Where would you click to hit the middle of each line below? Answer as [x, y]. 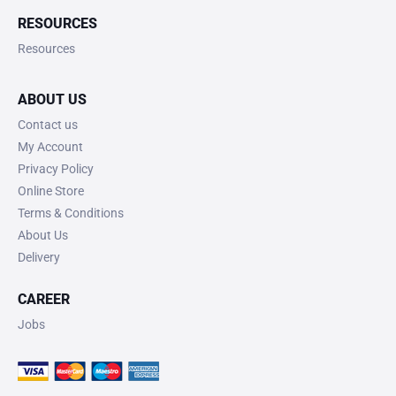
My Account [50, 146]
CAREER [44, 299]
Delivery [39, 257]
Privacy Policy [56, 168]
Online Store [51, 190]
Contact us [48, 124]
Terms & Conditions [71, 213]
